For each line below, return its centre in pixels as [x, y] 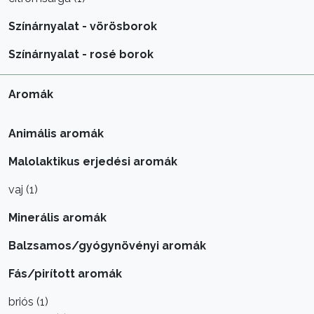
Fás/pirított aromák [65, 274]
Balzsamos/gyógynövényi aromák [107, 246]
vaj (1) [23, 190]
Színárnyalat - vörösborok [83, 26]
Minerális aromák [57, 218]
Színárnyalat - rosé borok [81, 54]
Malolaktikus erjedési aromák [93, 162]
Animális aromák [56, 134]
